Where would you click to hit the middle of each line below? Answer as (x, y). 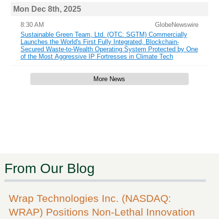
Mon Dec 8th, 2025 (47, 9)
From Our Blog (49, 168)
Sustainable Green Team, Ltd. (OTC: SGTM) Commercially (104, 35)
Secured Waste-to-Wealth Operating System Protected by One (109, 49)
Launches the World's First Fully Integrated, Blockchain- (99, 42)
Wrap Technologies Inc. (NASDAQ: (90, 198)
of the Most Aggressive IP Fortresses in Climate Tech (97, 57)
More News (109, 79)
